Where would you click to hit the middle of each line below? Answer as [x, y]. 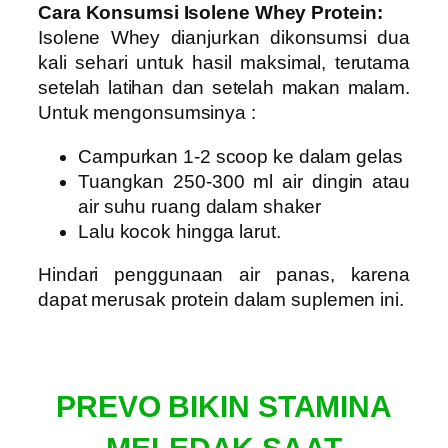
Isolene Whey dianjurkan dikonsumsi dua [224, 38]
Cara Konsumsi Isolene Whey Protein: [210, 13]
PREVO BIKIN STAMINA [224, 406]
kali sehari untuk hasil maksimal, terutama [224, 63]
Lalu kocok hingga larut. [179, 231]
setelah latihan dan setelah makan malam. [224, 88]
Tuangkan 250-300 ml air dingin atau [244, 181]
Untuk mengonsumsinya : [147, 113]
